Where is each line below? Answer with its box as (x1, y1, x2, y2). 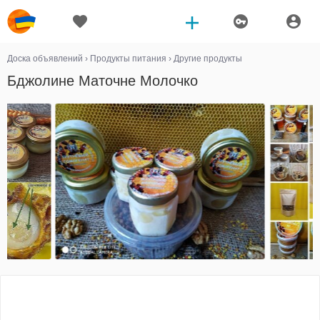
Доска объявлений (7, 54, 83, 64)
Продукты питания (90, 54, 166, 64)
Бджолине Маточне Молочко (7, 73, 198, 89)
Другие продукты (174, 54, 242, 64)
